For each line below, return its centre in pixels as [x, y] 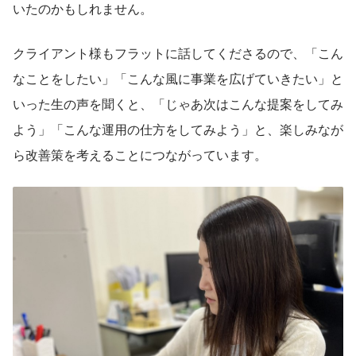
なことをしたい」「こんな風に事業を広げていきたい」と [178, 78]
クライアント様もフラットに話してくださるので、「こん [178, 52]
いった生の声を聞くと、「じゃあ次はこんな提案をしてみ [178, 103]
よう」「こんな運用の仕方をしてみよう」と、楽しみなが [178, 129]
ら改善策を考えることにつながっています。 [140, 154]
